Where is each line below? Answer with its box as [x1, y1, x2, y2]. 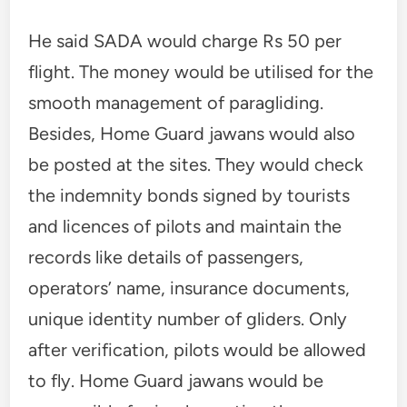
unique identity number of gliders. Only [28, 307, 348, 330]
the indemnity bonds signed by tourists [28, 184, 351, 206]
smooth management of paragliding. [28, 91, 324, 114]
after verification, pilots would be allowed [28, 338, 367, 361]
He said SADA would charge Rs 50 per [28, 29, 342, 52]
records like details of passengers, [28, 245, 304, 268]
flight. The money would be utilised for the [28, 60, 374, 83]
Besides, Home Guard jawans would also [28, 122, 356, 144]
